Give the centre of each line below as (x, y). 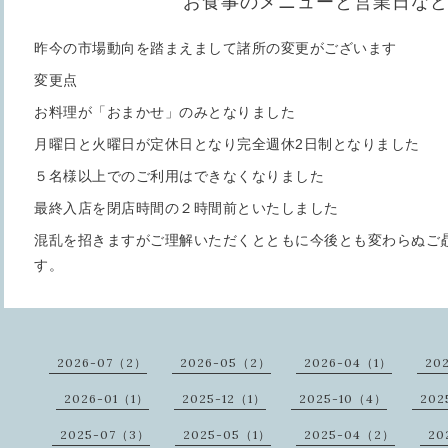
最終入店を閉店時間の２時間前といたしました (186, 208)
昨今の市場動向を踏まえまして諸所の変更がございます (215, 48)
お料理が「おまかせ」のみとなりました (164, 112)
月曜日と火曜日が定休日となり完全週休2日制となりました (227, 144)
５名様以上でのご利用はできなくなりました (179, 176)
